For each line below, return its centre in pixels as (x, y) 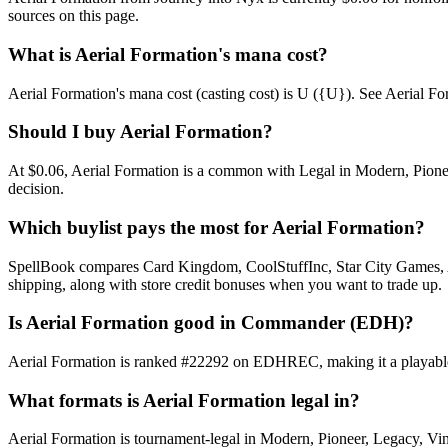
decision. (36, 189)
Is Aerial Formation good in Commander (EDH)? (211, 323)
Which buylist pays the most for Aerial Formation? (216, 227)
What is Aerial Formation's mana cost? (168, 54)
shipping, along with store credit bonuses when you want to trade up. (225, 284)
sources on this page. (73, 16)
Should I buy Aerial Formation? (140, 132)
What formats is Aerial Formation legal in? (184, 400)
